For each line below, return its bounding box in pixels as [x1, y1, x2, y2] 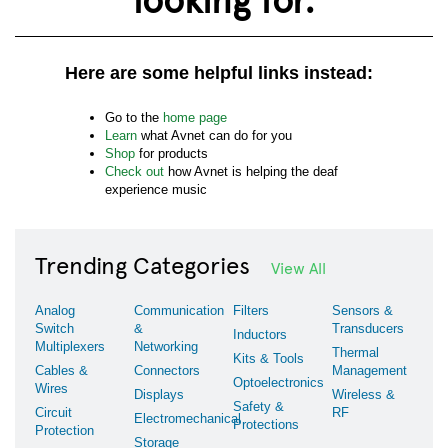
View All [271, 256, 326, 278]
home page [163, 110, 227, 125]
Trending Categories [35, 248, 256, 280]
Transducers [332, 321, 404, 336]
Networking [134, 339, 198, 354]
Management [332, 363, 407, 378]
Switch [35, 321, 74, 336]
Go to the [105, 110, 163, 125]
